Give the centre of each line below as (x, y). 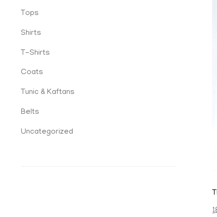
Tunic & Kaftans (48, 93)
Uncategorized (47, 132)
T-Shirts (35, 53)
